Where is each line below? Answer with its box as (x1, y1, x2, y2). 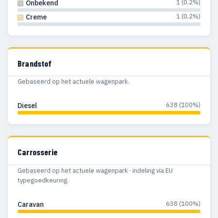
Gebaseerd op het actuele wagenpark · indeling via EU (18, 166, 173, 175)
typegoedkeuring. (18, 176, 69, 185)
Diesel (18, 101, 37, 110)
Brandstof (18, 57, 52, 69)
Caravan (18, 200, 44, 209)
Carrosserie (18, 146, 57, 158)
